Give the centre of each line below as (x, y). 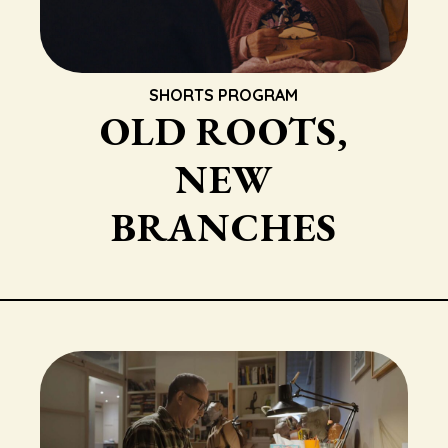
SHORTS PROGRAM (224, 95)
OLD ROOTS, (223, 131)
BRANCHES (224, 227)
